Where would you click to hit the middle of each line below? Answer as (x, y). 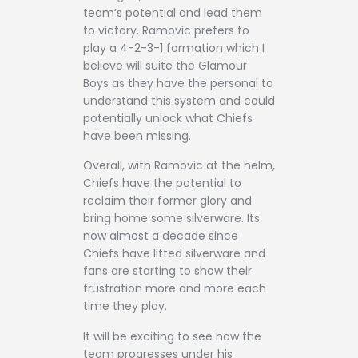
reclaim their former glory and (167, 201)
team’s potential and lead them (173, 12)
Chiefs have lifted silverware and (174, 254)
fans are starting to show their (167, 271)
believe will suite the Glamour (165, 65)
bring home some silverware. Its (171, 219)
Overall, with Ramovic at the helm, (179, 166)
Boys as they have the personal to (178, 83)
